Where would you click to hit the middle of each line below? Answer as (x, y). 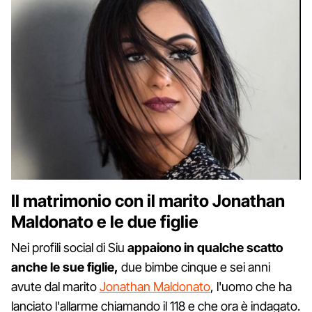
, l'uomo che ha (251, 286)
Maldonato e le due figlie (105, 221)
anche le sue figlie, (65, 267)
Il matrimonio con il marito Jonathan (148, 201)
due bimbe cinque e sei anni (194, 267)
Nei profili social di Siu (69, 247)
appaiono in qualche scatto (205, 247)
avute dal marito (55, 286)
